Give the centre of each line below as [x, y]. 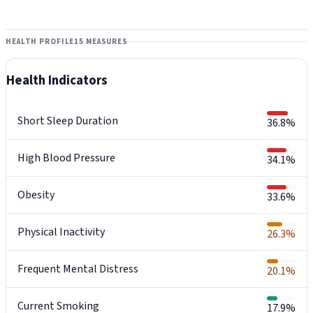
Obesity [36, 195]
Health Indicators [57, 81]
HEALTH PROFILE [40, 41]
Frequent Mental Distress [78, 269]
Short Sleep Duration [68, 121]
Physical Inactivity [61, 232]
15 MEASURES [101, 41]
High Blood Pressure [66, 158]
